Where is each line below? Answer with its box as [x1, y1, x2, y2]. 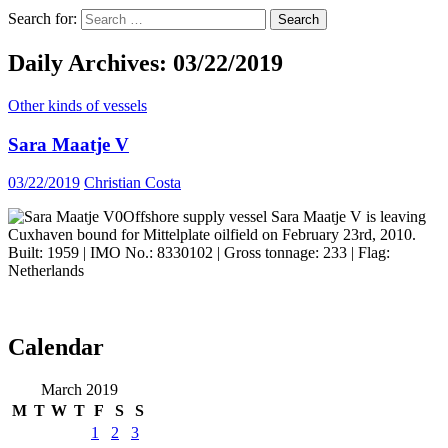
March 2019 [40, 381, 118, 399]
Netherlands [8, 262, 84, 280]
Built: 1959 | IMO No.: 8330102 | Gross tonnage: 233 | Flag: [8, 244, 390, 262]
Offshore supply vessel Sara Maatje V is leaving [123, 208, 426, 226]
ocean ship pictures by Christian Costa [8, 354, 402, 381]
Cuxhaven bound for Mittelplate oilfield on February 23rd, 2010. [8, 226, 416, 244]
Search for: [8, 10, 77, 27]
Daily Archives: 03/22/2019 [8, 49, 283, 76]
